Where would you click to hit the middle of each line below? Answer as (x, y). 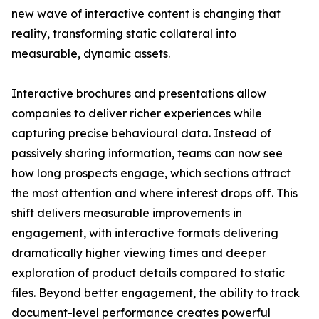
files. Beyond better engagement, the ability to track (156, 293)
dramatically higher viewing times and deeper (139, 253)
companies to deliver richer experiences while (137, 114)
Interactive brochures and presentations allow (139, 94)
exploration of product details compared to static (148, 273)
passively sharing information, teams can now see (147, 153)
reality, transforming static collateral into (124, 34)
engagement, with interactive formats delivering (145, 233)
